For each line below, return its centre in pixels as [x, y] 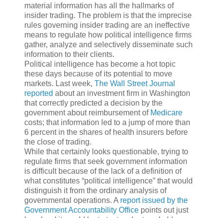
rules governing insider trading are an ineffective [107, 25]
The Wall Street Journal [135, 83]
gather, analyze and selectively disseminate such [109, 44]
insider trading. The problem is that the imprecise [108, 15]
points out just [163, 210]
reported [39, 93]
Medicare [166, 112]
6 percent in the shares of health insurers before [106, 132]
